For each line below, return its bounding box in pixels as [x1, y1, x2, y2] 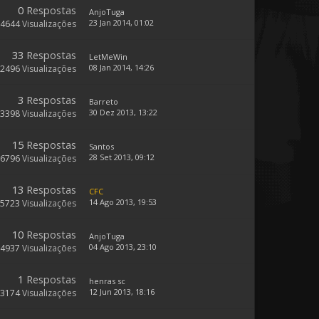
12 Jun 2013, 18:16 [89, 286, 155, 297]
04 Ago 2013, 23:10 [89, 241, 157, 252]
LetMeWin [89, 51, 127, 62]
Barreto [89, 96, 118, 107]
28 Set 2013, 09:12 [89, 152, 155, 162]
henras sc [89, 276, 125, 286]
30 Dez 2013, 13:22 [89, 107, 157, 117]
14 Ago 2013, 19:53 [89, 197, 157, 207]
